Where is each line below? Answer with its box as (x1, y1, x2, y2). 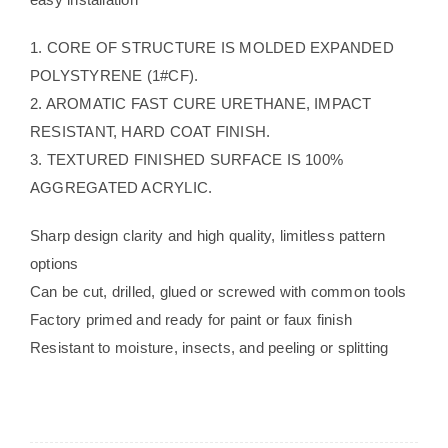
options (29, 254, 79, 272)
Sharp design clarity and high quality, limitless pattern (29, 226, 386, 244)
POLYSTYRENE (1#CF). (29, 66, 199, 84)
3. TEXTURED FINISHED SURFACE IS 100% (29, 150, 344, 168)
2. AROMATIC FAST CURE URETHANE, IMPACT (29, 94, 372, 112)
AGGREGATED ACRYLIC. (29, 178, 213, 196)
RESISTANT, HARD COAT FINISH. (29, 122, 271, 140)
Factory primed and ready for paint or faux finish (29, 310, 353, 328)
